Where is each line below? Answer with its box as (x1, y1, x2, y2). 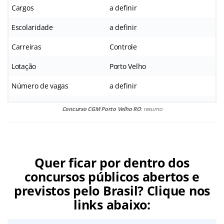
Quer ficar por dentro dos (34, 153, 189, 171)
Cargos (11, 2, 34, 12)
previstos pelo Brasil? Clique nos (13, 181, 210, 199)
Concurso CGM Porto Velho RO (61, 104, 141, 112)
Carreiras (11, 41, 41, 51)
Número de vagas (11, 80, 68, 90)
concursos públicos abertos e (24, 167, 200, 185)
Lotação (11, 61, 36, 71)
